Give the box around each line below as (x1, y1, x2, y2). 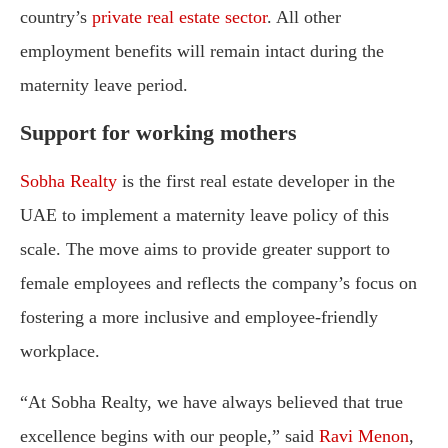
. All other (267, 7, 341, 28)
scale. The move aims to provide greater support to (20, 239, 390, 260)
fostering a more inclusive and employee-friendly (20, 307, 378, 328)
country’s (20, 7, 92, 28)
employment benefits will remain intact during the (20, 41, 384, 62)
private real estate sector (92, 7, 267, 28)
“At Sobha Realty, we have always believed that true (20, 392, 403, 413)
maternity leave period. (20, 75, 188, 96)
